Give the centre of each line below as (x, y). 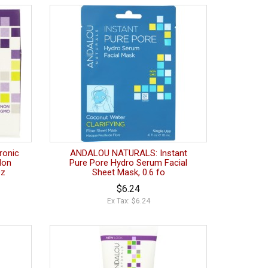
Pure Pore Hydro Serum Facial (129, 163)
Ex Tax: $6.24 (128, 201)
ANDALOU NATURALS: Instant (128, 153)
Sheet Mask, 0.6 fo (128, 173)
